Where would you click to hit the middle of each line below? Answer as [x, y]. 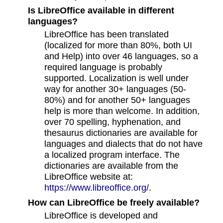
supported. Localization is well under [117, 78]
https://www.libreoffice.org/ [97, 188]
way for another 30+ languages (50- [115, 89]
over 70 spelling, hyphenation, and [113, 122]
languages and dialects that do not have [124, 144]
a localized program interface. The [112, 155]
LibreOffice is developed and [101, 216]
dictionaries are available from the [111, 166]
